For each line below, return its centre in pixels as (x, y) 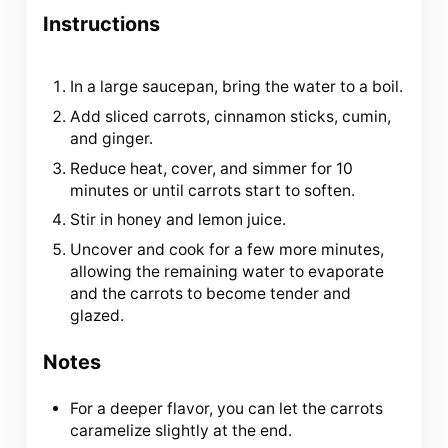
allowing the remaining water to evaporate (227, 272)
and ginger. (112, 138)
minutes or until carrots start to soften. (213, 190)
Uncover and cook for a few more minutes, (227, 250)
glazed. (97, 316)
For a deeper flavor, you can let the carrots (227, 408)
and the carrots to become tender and (211, 294)
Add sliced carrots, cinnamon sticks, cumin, (231, 116)
